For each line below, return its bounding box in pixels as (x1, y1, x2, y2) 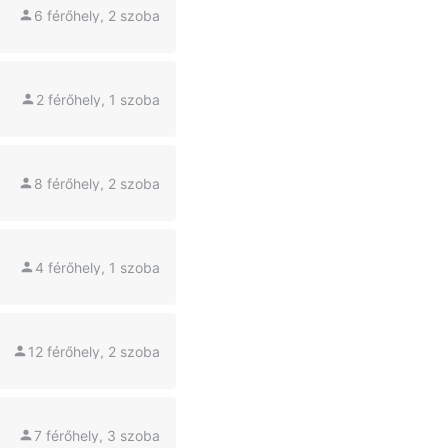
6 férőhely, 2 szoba (34, 6, 160, 24)
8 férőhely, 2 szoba (34, 174, 160, 192)
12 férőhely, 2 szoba (28, 342, 160, 360)
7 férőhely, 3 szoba (34, 426, 160, 444)
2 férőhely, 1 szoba (36, 90, 160, 108)
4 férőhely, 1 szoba (35, 258, 160, 276)
